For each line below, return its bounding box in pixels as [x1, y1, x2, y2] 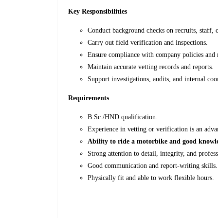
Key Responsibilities [68, 8, 127, 16]
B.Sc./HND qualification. [88, 113, 158, 121]
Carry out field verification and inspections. [88, 39, 208, 47]
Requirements [68, 94, 109, 102]
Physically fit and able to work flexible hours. [88, 174, 215, 182]
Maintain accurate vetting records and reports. [88, 63, 214, 71]
